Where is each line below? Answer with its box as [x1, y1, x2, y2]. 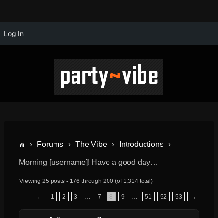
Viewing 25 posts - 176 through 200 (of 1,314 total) [19, 177, 153, 184]
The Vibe [75, 140, 107, 148]
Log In [4, 29, 24, 37]
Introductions [119, 140, 163, 148]
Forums [36, 140, 63, 148]
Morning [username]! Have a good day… [18, 158, 158, 166]
